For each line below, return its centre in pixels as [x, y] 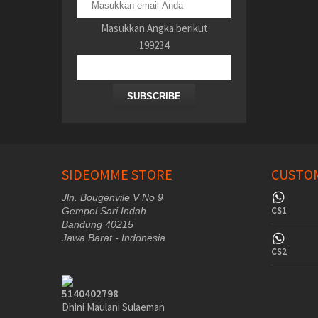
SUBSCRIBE [154, 97]
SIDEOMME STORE [117, 175]
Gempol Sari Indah [104, 211]
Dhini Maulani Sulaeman [113, 307]
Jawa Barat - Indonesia [114, 238]
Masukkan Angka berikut [154, 28]
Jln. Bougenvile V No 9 [113, 198]
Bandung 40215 [98, 225]
